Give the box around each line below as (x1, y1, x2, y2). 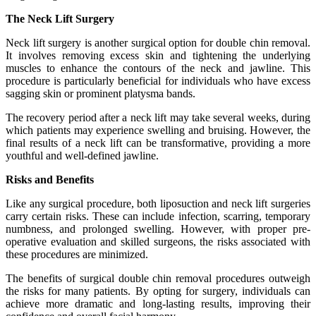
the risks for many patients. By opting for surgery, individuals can (6, 284, 310, 297)
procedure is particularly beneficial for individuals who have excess (6, 74, 310, 87)
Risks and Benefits (6, 173, 94, 186)
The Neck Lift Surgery (6, 12, 114, 25)
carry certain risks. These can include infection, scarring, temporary (6, 209, 310, 222)
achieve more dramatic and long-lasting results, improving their (6, 297, 310, 310)
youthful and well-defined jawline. (6, 149, 159, 162)
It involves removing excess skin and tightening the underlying (6, 49, 310, 61)
